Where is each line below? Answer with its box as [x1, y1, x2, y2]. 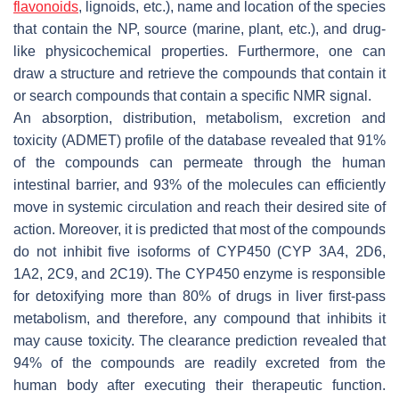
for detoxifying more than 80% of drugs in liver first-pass [13, 289, 386, 305]
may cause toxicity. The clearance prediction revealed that [13, 333, 386, 349]
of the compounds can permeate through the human [13, 155, 386, 171]
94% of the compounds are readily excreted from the [13, 355, 386, 371]
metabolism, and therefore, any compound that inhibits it [13, 311, 386, 327]
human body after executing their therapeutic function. [13, 378, 386, 394]
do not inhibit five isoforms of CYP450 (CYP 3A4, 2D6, [13, 244, 386, 260]
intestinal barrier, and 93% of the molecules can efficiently [13, 177, 386, 193]
